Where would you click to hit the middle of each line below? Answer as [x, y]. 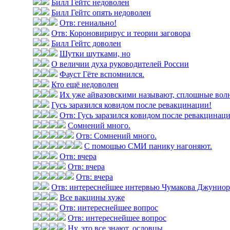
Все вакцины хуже [92, 197]
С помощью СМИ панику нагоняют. [148, 146]
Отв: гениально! [88, 23]
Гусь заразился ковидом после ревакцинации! [131, 105]
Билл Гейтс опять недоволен [101, 13]
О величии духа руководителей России [120, 64]
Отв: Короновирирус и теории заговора [121, 33]
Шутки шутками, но [95, 54]
